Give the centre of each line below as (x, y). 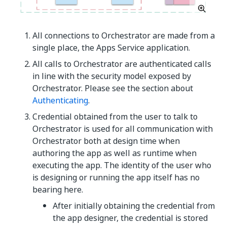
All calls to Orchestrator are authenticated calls (122, 64)
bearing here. (58, 189)
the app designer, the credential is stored (130, 218)
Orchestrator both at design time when (106, 141)
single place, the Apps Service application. (111, 47)
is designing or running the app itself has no (116, 177)
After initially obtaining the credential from (134, 205)
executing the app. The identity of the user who (122, 165)
